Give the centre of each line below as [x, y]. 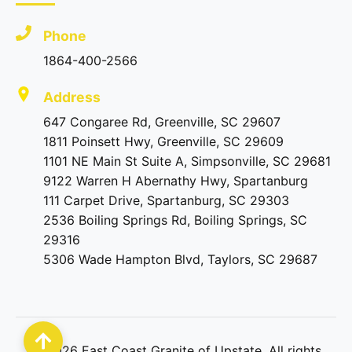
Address [72, 97]
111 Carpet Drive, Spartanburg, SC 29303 [166, 200]
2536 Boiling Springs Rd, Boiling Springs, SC [175, 220]
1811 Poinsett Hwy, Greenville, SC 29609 [163, 141]
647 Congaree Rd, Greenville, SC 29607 [162, 122]
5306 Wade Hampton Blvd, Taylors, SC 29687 [180, 259]
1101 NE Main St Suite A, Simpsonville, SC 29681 [187, 161]
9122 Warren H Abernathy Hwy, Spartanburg [176, 181]
